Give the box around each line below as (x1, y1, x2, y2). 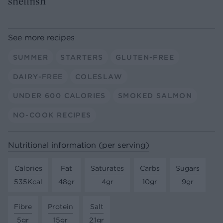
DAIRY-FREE (12, 72, 63, 81)
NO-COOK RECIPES (12, 111, 92, 120)
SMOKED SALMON (117, 91, 193, 101)
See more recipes (8, 32, 75, 43)
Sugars (176, 164, 200, 173)
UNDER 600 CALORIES (12, 91, 106, 101)
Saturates (91, 164, 124, 173)
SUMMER (12, 52, 48, 62)
